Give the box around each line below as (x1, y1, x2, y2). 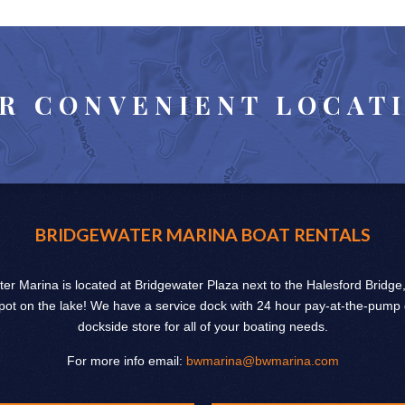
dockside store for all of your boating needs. (77, 318, 328, 334)
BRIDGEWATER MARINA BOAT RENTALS (34, 223, 371, 245)
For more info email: (66, 353, 186, 368)
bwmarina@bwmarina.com (185, 353, 339, 368)
